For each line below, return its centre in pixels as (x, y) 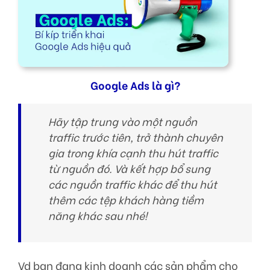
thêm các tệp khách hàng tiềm (126, 200)
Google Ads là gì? (135, 85)
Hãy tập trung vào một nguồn (123, 121)
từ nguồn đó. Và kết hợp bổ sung (129, 168)
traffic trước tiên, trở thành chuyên (136, 137)
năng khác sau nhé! (98, 215)
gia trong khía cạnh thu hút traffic (133, 153)
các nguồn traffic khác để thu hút (133, 184)
